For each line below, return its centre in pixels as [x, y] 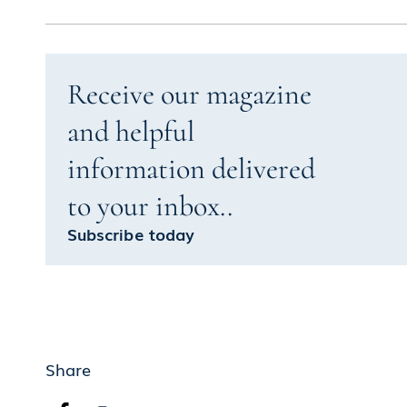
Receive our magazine [189, 94]
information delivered [191, 168]
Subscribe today [131, 233]
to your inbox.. [149, 205]
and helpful [130, 131]
